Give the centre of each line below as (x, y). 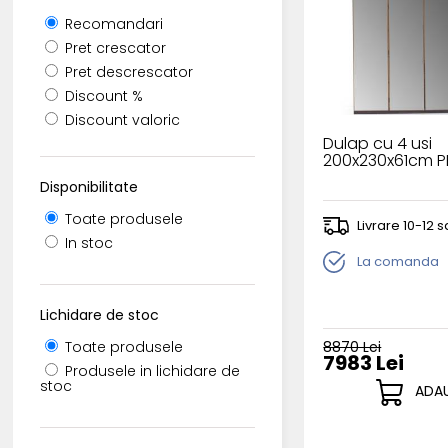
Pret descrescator (127, 71)
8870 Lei (352, 346)
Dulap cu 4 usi (378, 143)
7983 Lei (364, 362)
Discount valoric (121, 119)
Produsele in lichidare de (151, 370)
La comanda (398, 261)
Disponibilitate (89, 186)
